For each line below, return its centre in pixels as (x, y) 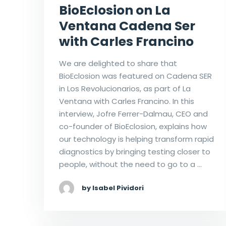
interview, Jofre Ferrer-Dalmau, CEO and (133, 114)
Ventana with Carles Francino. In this (127, 101)
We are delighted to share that (118, 63)
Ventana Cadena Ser (127, 26)
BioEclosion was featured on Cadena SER (135, 76)
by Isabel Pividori (113, 188)
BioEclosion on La (115, 10)
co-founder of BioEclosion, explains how (133, 126)
